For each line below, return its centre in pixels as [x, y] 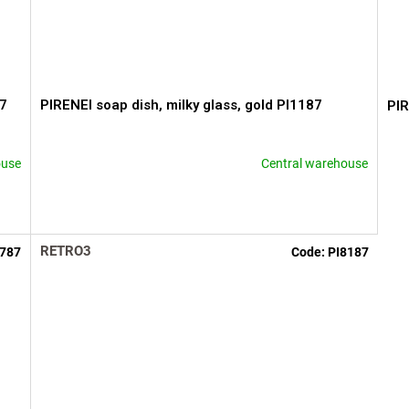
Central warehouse [314, 163]
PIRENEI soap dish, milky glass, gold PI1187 [182, 105]
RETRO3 [66, 251]
